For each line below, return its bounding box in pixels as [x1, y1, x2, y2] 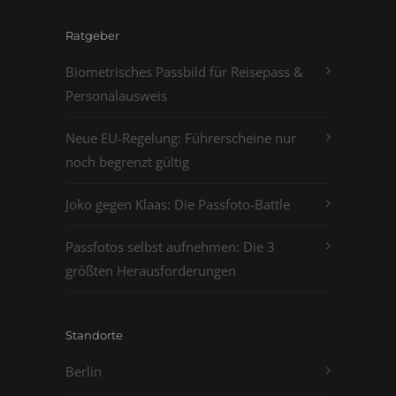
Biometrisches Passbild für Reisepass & [65, 63, 303, 80]
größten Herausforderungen [65, 262, 236, 279]
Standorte [65, 328, 123, 342]
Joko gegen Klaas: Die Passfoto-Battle [65, 195, 290, 213]
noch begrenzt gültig [65, 153, 189, 171]
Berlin [65, 362, 102, 380]
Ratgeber [65, 28, 119, 42]
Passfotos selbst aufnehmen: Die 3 [65, 238, 275, 255]
